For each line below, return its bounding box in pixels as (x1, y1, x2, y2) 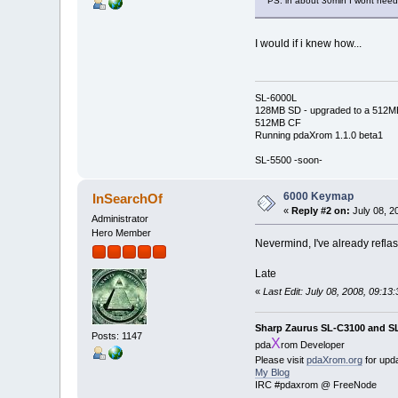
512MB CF (254, 117, 301, 129)
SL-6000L (254, 92, 297, 104)
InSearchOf (92, 191, 163, 206)
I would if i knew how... (254, 36, 362, 50)
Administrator (92, 212, 149, 224)
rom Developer (280, 339, 345, 351)
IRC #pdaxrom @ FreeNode (254, 379, 377, 391)
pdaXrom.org (306, 354, 362, 366)
